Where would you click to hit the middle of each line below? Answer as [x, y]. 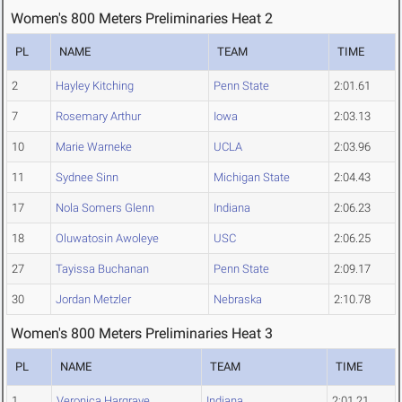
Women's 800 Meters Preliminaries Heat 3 [142, 334]
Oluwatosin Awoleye [107, 239]
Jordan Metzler [93, 300]
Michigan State [252, 178]
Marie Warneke [94, 147]
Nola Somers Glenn [105, 208]
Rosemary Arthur [98, 117]
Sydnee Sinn [87, 178]
